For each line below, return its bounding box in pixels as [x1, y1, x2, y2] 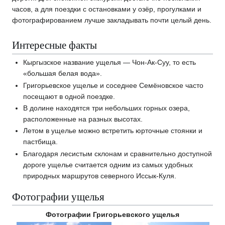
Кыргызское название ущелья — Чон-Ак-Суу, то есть [23, 58, 196, 67]
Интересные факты [12, 38, 97, 52]
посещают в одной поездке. [23, 92, 116, 100]
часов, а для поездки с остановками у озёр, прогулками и [12, 5, 201, 13]
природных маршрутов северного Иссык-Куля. [23, 171, 177, 180]
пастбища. [23, 138, 58, 146]
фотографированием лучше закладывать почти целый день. [12, 16, 211, 24]
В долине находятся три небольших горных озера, [23, 104, 190, 113]
